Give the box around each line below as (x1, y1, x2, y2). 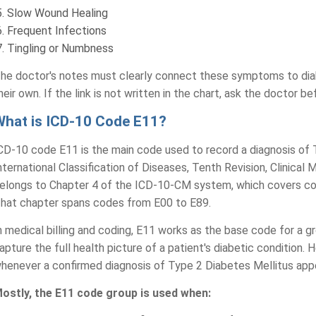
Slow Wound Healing (7, 6, 109, 20)
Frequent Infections (7, 24, 107, 37)
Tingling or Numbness (7, 42, 114, 55)
